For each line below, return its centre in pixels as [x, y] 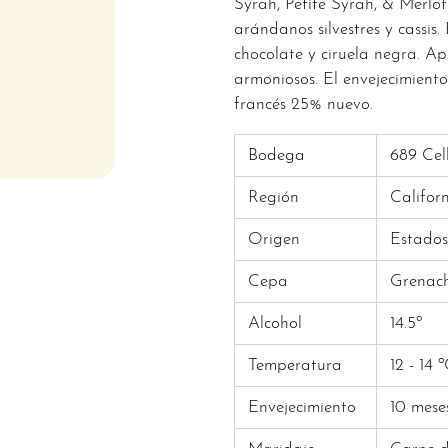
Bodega [276, 155]
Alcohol [274, 323]
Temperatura [294, 365]
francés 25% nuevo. [303, 104]
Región [273, 197]
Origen [273, 239]
